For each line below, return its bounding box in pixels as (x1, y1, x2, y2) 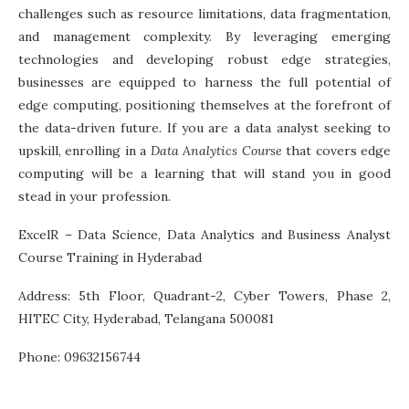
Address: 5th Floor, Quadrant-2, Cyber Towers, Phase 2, (18, 287, 391, 304)
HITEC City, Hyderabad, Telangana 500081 (18, 309, 274, 327)
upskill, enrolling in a (18, 142, 151, 159)
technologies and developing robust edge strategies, (18, 50, 391, 68)
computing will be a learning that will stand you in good (18, 164, 391, 182)
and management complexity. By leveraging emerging (18, 27, 391, 45)
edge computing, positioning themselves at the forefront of (18, 96, 391, 113)
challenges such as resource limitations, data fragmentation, (18, 5, 391, 22)
